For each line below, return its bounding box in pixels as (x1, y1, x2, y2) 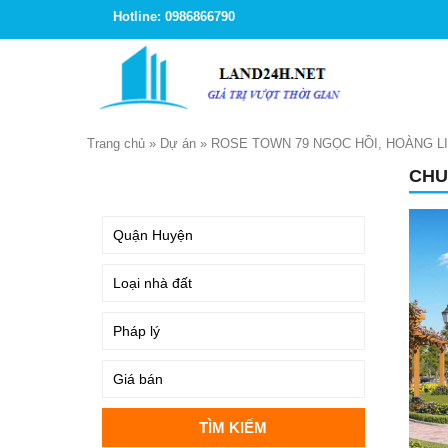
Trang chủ (87, 136, 145, 151)
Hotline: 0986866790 (113, 9, 235, 24)
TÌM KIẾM (107, 172, 167, 187)
